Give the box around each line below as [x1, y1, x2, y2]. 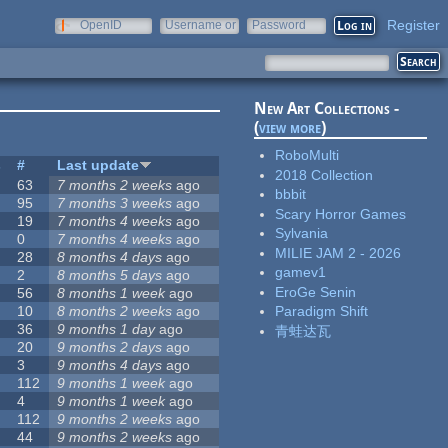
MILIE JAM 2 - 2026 [275, 244, 402, 261]
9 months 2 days [57, 339, 163, 356]
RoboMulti [275, 147, 340, 164]
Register [387, 17, 440, 33]
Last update [57, 157, 140, 174]
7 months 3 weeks [57, 195, 173, 212]
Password [252, 18, 306, 32]
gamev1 [275, 264, 327, 281]
